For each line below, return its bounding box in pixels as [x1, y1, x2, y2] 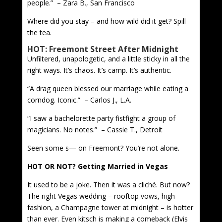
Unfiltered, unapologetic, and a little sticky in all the [27, 54, 190, 63]
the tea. [27, 27, 52, 37]
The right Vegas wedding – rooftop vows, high [27, 191, 175, 201]
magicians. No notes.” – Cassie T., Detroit [27, 124, 163, 134]
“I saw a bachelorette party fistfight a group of [27, 113, 175, 123]
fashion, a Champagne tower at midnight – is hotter [27, 202, 193, 212]
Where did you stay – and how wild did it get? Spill [27, 16, 186, 26]
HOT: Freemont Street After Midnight [27, 43, 178, 55]
